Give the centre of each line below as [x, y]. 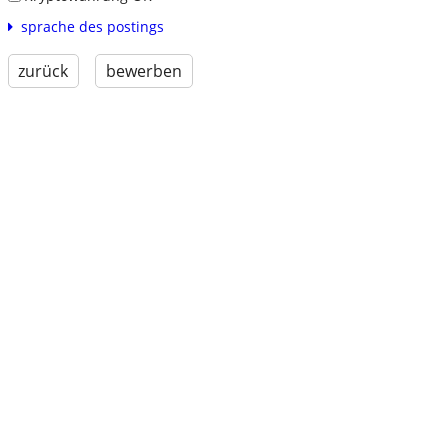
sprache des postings [92, 27]
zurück [43, 71]
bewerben [143, 71]
